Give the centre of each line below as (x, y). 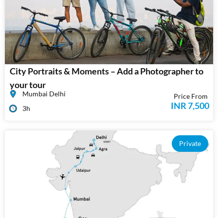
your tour (28, 84)
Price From (191, 96)
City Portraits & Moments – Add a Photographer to (107, 71)
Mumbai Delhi (44, 93)
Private (190, 143)
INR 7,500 (190, 105)
